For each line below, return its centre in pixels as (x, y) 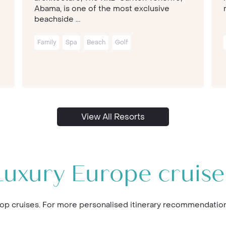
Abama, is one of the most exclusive (102, 9)
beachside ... (57, 19)
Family (47, 42)
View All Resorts (113, 117)
